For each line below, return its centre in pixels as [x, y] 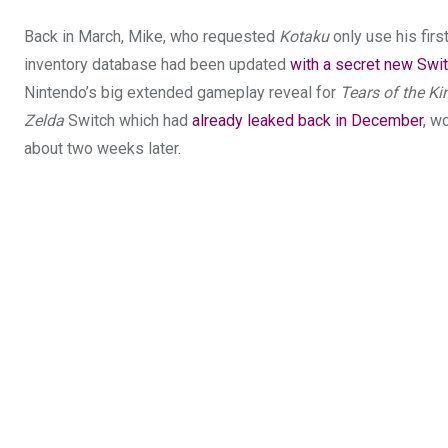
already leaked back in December [307, 120]
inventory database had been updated [157, 64]
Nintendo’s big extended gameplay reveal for [182, 92]
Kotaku [304, 36]
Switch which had [130, 120]
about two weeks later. [102, 148]
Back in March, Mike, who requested [151, 36]
